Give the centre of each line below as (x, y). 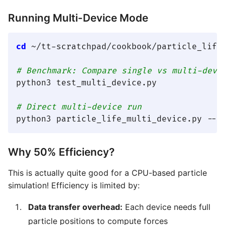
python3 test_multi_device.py (86, 83)
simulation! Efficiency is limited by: (74, 186)
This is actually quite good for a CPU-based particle (107, 173)
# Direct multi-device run (79, 107)
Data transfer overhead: (75, 207)
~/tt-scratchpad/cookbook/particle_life (124, 47)
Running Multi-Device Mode (78, 18)
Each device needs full (166, 207)
